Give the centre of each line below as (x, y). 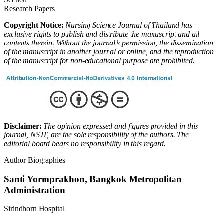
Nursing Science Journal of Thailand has (129, 25)
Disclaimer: (24, 126)
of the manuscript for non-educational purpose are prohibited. (99, 60)
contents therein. (29, 43)
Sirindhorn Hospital (34, 209)
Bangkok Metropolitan (136, 179)
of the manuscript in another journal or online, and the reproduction (109, 51)
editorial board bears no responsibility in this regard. (85, 143)
